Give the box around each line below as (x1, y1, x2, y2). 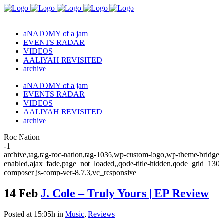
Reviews (88, 209, 115, 218)
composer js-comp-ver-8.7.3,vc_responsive (4, 168, 136, 176)
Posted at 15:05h (4, 209, 55, 218)
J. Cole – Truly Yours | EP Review (41, 186, 209, 199)
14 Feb (4, 186, 38, 199)
